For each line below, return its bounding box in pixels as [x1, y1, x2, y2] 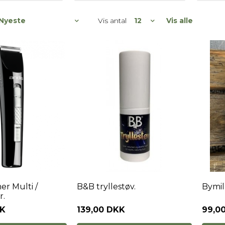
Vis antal [98, 16, 127, 25]
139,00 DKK [76, 205, 125, 214]
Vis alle [166, 16, 193, 25]
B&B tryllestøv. [76, 182, 136, 191]
